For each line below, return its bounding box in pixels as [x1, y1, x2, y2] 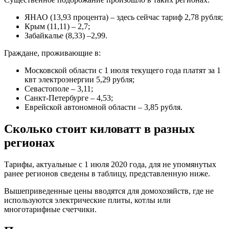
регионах [4, 136, 55, 150]
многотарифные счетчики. [4, 205, 97, 214]
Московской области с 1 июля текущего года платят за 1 [25, 66, 221, 75]
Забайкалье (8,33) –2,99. [25, 31, 107, 40]
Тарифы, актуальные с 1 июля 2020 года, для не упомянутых [4, 160, 216, 169]
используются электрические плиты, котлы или [4, 196, 171, 205]
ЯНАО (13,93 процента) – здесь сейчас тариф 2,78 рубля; [25, 13, 223, 22]
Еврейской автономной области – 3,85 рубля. [25, 103, 182, 112]
